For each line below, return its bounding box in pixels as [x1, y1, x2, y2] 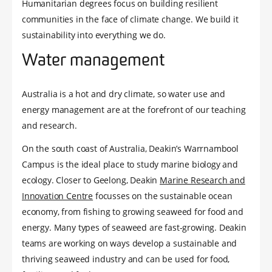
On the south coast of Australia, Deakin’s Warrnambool [22, 143, 239, 155]
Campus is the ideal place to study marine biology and [22, 158, 238, 171]
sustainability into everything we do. [22, 29, 166, 41]
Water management [22, 53, 165, 70]
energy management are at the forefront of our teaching [22, 104, 246, 116]
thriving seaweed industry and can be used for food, [22, 253, 230, 265]
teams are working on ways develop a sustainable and [22, 237, 237, 250]
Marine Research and [160, 174, 245, 186]
